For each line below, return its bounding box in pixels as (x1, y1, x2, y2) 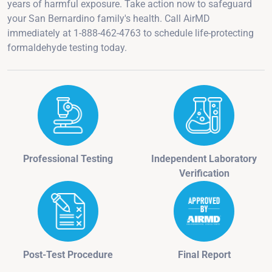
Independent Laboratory (151, 152, 257, 165)
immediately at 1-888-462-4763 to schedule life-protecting (7, 27, 254, 39)
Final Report (177, 248, 231, 260)
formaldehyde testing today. (7, 41, 127, 53)
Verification (178, 167, 229, 179)
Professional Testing (23, 152, 113, 165)
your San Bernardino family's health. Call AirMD (7, 12, 210, 24)
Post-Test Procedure (23, 248, 113, 260)
